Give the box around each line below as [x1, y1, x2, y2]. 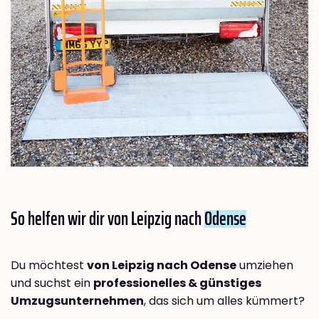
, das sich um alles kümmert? [144, 292, 305, 309]
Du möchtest [11, 256, 87, 273]
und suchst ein [11, 274, 93, 291]
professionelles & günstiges [93, 274, 261, 291]
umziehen [236, 256, 293, 273]
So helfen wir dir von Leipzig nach [11, 203, 204, 233]
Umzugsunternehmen [11, 292, 144, 309]
